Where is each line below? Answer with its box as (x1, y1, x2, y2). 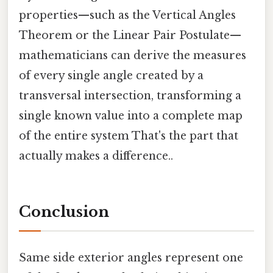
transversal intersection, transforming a (19, 88, 241, 102)
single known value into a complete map (19, 108, 243, 122)
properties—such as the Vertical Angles (19, 8, 236, 22)
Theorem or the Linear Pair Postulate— (19, 28, 241, 42)
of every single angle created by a (19, 68, 204, 82)
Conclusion (19, 203, 109, 221)
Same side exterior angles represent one (19, 250, 243, 264)
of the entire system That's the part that (19, 129, 238, 143)
